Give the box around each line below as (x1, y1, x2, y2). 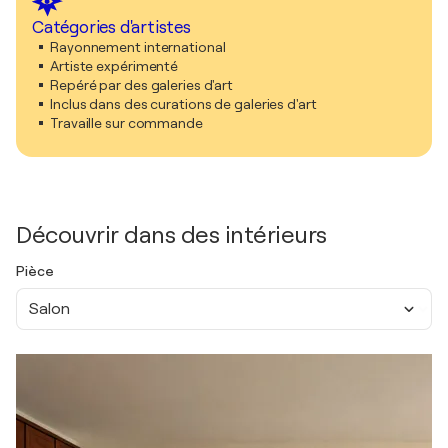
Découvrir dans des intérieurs (16, 221, 327, 249)
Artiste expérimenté (50, 58, 179, 74)
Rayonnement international (50, 39, 226, 55)
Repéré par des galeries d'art (50, 77, 234, 93)
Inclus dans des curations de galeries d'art (50, 96, 317, 112)
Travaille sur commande (50, 115, 203, 131)
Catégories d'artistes (32, 18, 191, 37)
